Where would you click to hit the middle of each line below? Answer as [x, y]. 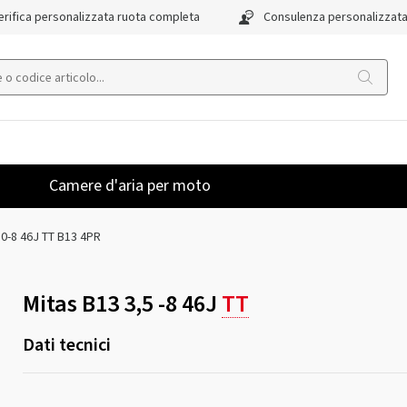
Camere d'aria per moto [130, 186]
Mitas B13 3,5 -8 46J [122, 304]
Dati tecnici [66, 345]
